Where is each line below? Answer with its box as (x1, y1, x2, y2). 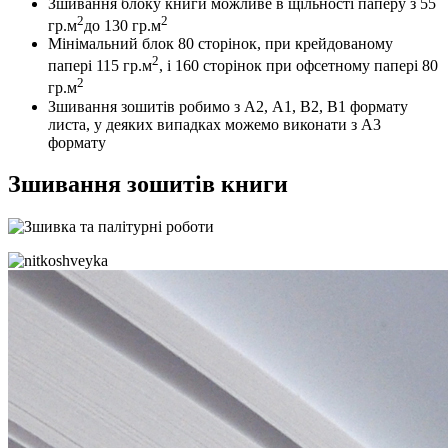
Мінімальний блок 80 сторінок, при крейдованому (48, 34, 393, 52)
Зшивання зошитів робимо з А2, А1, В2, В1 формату (48, 97, 408, 115)
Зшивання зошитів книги (8, 171, 288, 198)
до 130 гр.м (84, 16, 161, 34)
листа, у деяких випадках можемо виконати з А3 (48, 115, 381, 133)
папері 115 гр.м (48, 57, 152, 75)
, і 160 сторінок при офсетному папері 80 (159, 57, 438, 75)
